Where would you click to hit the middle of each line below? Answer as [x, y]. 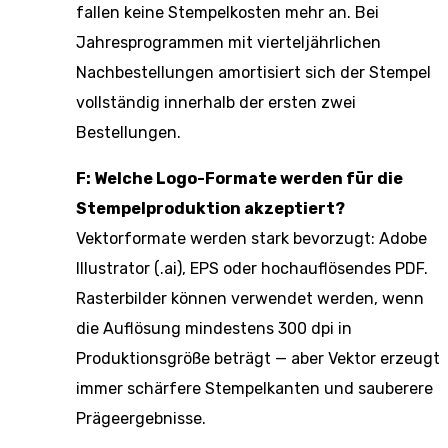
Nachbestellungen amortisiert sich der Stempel [253, 72]
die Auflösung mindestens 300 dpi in [214, 328]
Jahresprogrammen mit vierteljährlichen [228, 42]
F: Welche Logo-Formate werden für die [239, 178]
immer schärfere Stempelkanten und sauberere [254, 388]
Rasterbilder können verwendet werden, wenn [250, 298]
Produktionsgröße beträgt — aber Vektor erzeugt [258, 358]
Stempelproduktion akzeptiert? [210, 208]
